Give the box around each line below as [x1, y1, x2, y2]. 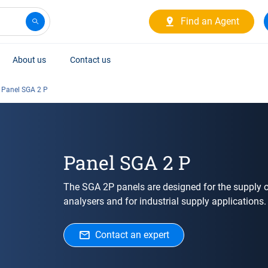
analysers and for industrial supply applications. [63, 196, 266, 207]
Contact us [70, 55, 111, 65]
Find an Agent [181, 16, 239, 27]
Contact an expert [95, 229, 169, 240]
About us [13, 55, 46, 65]
